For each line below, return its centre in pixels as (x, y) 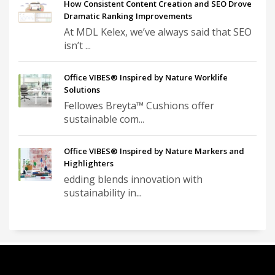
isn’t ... (77, 46)
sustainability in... (103, 193)
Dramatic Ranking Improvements (128, 16)
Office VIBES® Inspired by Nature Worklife (146, 78)
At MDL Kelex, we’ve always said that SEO (158, 32)
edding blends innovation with (133, 180)
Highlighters (89, 164)
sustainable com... (104, 119)
